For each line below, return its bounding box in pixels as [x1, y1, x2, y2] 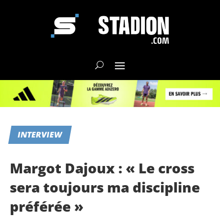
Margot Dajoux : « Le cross [10, 158, 194, 177]
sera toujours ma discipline [10, 177, 200, 196]
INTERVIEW [17, 129, 64, 140]
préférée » [10, 196, 83, 216]
